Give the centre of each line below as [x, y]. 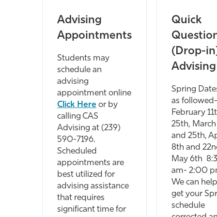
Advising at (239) [89, 128]
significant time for [92, 209]
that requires [81, 198]
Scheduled [77, 151]
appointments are [91, 163]
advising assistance [93, 186]
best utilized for [86, 174]
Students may [83, 58]
